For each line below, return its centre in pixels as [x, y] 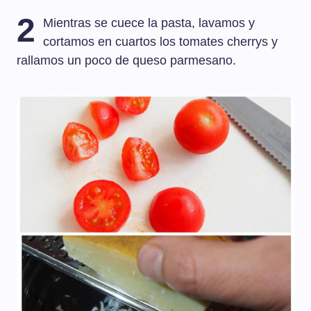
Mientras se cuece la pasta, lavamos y [149, 23]
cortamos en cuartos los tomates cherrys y [161, 42]
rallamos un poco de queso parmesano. [126, 61]
